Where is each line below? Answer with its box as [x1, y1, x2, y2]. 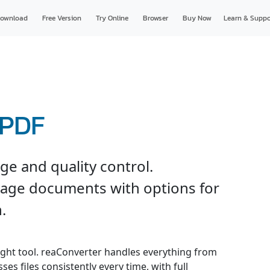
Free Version [42, 13, 81, 24]
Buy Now [182, 13, 212, 24]
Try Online [95, 13, 128, 24]
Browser [142, 13, 168, 24]
